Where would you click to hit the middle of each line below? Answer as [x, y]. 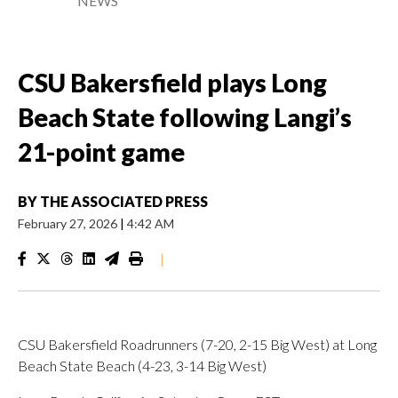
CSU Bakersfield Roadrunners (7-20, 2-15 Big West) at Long [197, 344]
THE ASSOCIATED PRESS [124, 201]
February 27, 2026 [69, 223]
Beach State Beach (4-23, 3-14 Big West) [142, 366]
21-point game [101, 152]
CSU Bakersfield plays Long [172, 83]
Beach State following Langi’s [185, 117]
